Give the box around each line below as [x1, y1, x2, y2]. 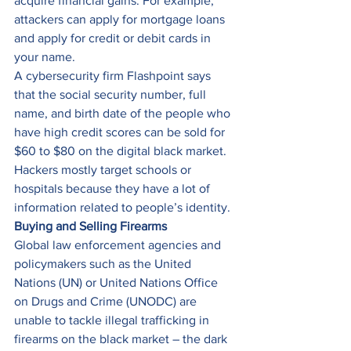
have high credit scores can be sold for [14, 125, 228, 139]
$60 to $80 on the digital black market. [14, 144, 230, 158]
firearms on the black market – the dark [14, 332, 230, 346]
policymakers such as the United [14, 257, 194, 271]
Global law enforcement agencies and [14, 238, 224, 252]
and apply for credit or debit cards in [14, 31, 214, 45]
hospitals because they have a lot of [14, 182, 213, 196]
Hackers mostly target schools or [14, 163, 194, 177]
